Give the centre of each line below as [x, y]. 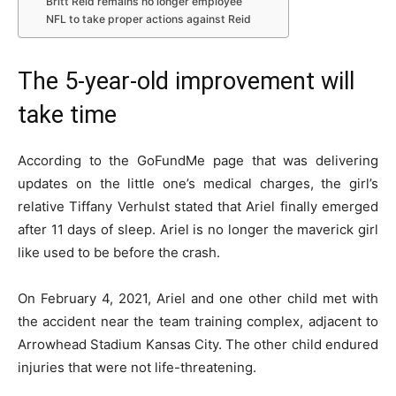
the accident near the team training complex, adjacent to [198, 321]
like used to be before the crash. [119, 252]
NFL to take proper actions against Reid [149, 19]
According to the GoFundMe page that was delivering [198, 160]
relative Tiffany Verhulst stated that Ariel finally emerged [198, 206]
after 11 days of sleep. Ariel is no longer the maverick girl [198, 229]
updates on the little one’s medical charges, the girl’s [198, 183]
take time [67, 114]
